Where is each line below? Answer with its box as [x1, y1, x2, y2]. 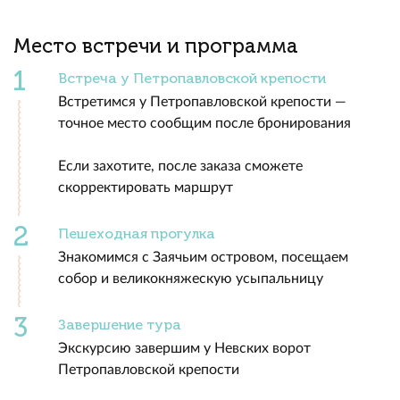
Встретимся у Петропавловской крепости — [58, 95, 346, 110]
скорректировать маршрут [58, 180, 233, 196]
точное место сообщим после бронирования [58, 116, 351, 131]
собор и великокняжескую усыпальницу [58, 271, 323, 287]
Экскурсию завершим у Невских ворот [58, 341, 311, 356]
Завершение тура [58, 316, 181, 334]
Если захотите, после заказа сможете [58, 159, 303, 174]
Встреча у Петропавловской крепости [58, 70, 326, 87]
